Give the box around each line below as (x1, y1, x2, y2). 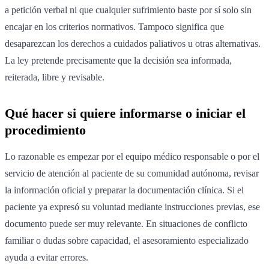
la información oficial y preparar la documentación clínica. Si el (5, 185, 244, 196)
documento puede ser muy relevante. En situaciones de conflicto (5, 219, 247, 229)
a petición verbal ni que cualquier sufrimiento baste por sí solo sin (5, 5, 252, 16)
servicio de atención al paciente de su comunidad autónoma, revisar (5, 168, 259, 179)
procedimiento (5, 122, 86, 138)
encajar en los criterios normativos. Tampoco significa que (5, 22, 224, 32)
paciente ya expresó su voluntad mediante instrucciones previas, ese (5, 202, 260, 213)
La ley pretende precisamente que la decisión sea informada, (5, 55, 232, 66)
